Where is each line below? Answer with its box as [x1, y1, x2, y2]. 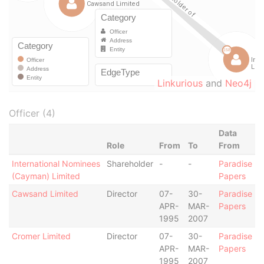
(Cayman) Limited [11, 171, 80, 181]
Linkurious [157, 77, 203, 89]
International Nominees [11, 159, 100, 169]
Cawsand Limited [11, 189, 78, 199]
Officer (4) [9, 107, 55, 119]
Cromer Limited [11, 231, 71, 241]
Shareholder [106, 159, 153, 169]
